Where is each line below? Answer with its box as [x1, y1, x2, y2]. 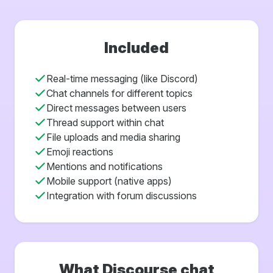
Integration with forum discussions [46, 189, 197, 202]
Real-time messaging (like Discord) [46, 72, 198, 85]
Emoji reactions [46, 145, 113, 158]
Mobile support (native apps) [46, 174, 172, 187]
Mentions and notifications [46, 160, 163, 172]
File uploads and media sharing [46, 130, 180, 143]
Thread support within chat [46, 116, 164, 129]
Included [104, 38, 169, 57]
